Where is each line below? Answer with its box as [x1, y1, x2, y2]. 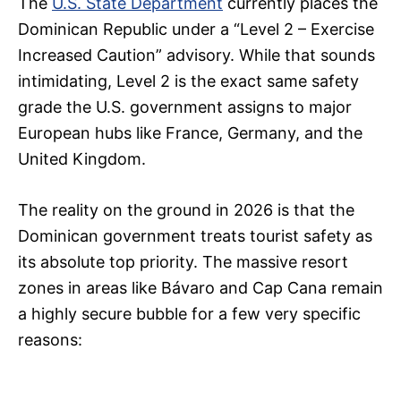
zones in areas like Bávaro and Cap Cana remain [18, 277, 383, 297]
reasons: [18, 329, 82, 349]
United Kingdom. [18, 149, 146, 168]
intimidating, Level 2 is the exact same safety [18, 71, 359, 90]
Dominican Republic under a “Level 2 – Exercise [18, 19, 374, 38]
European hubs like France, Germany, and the [18, 123, 363, 142]
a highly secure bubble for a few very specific [18, 303, 361, 323]
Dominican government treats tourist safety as [18, 226, 372, 245]
